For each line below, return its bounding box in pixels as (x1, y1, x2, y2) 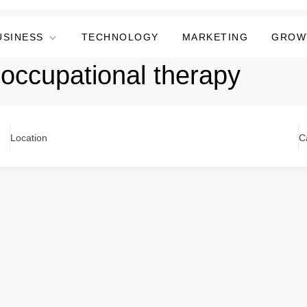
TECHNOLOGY (81, 32, 159, 42)
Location (10, 132, 47, 143)
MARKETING (182, 32, 248, 42)
